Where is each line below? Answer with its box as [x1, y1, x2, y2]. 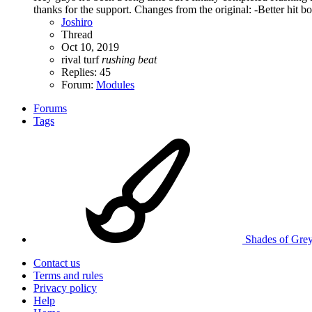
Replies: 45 [61, 66, 111, 79]
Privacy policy [33, 282, 97, 295]
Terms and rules [33, 270, 103, 282]
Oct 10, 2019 [61, 41, 119, 54]
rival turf [61, 54, 102, 66]
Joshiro [61, 16, 93, 29]
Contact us [33, 257, 80, 270]
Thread [61, 29, 93, 41]
